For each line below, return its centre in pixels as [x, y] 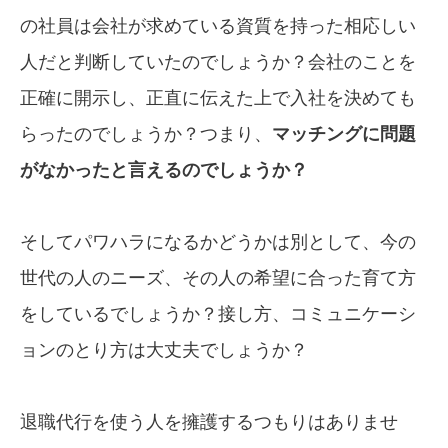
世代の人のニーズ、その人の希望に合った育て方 [218, 278]
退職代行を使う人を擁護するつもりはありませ [209, 422]
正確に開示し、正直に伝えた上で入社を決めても [218, 98]
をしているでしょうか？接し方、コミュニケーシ [218, 314]
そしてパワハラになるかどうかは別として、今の [218, 242]
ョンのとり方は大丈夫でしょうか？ [164, 350]
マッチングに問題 [344, 134]
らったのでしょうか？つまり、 [146, 134]
